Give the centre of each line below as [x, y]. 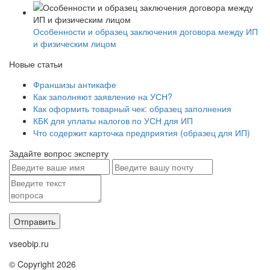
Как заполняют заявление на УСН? [103, 97]
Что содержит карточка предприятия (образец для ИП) [142, 133]
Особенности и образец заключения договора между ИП [146, 32]
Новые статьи [36, 64]
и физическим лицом [75, 44]
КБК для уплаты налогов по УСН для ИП [113, 121]
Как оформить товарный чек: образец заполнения [132, 109]
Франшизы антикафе [75, 85]
